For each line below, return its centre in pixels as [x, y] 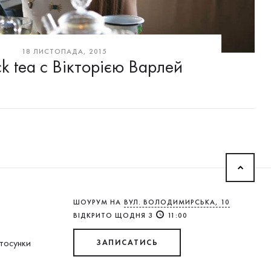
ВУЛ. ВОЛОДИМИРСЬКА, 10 [177, 202]
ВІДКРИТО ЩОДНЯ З [113, 215]
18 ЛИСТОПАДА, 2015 [64, 51]
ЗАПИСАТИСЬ [127, 243]
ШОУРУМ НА [97, 202]
